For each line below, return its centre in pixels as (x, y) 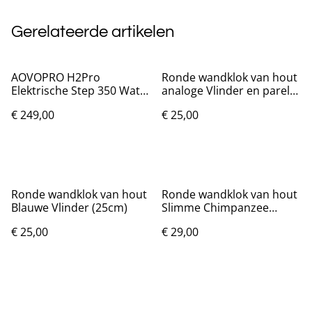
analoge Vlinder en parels (228, 90)
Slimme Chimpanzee (215, 207)
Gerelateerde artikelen (93, 31)
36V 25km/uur (48, 103)
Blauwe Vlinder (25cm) (69, 207)
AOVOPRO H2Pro (56, 77)
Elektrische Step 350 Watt (78, 90)
